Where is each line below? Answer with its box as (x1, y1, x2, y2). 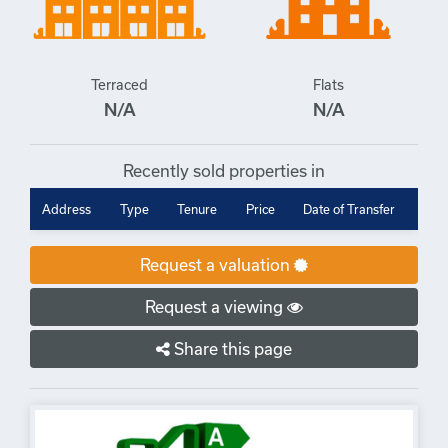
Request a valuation (140, 254, 294, 274)
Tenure (177, 201, 217, 216)
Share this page (170, 338, 292, 358)
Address (42, 201, 91, 216)
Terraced (91, 75, 148, 93)
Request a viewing (145, 296, 287, 316)
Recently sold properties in (123, 160, 325, 180)
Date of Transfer (303, 201, 395, 216)
